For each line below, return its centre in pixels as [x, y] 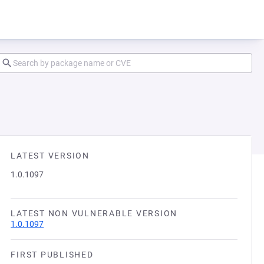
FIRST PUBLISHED [52, 255]
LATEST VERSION [50, 156]
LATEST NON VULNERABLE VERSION [94, 213]
